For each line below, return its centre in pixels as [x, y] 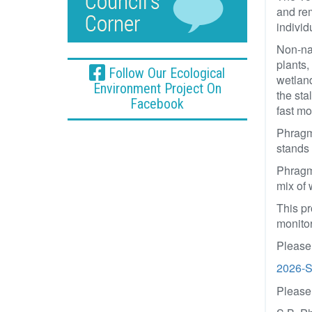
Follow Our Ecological [165, 73]
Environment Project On [157, 88]
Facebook [157, 104]
